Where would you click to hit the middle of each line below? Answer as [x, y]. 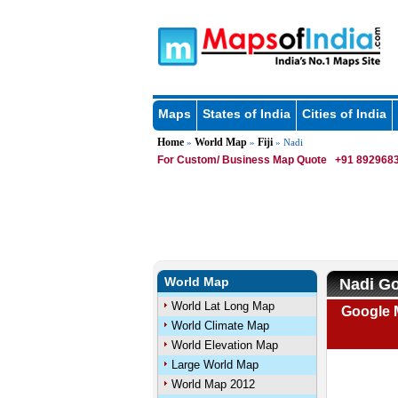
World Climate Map [220, 326]
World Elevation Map [224, 345]
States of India [246, 114]
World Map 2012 [213, 384]
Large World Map [215, 365]
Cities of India [344, 114]
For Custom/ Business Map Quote [242, 160]
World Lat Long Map [223, 306]
